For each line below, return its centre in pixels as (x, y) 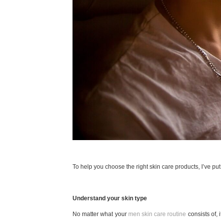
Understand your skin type (110, 199)
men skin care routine (157, 214)
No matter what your (100, 214)
